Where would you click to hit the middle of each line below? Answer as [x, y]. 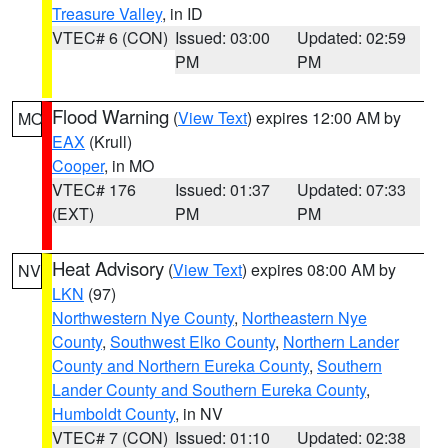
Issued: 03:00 [222, 37]
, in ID [182, 13]
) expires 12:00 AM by [324, 117]
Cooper [78, 165]
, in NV [199, 413]
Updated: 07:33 [352, 189]
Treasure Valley [107, 13]
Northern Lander [341, 341]
